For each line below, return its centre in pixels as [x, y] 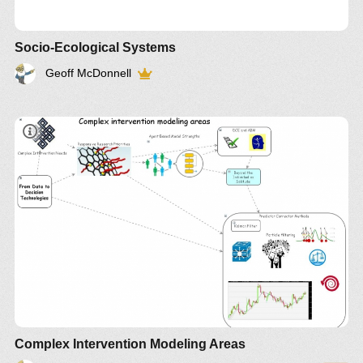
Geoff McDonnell [88, 73]
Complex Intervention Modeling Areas [130, 344]
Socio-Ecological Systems [95, 47]
